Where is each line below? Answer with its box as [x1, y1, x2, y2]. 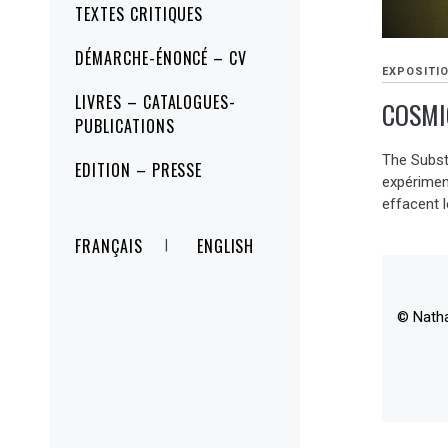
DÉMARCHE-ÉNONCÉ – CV [75, 46, 248, 70]
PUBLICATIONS [75, 114, 175, 138]
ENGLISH [196, 234, 255, 258]
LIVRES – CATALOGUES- [75, 90, 237, 114]
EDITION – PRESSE [75, 158, 203, 182]
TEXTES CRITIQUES [75, 2, 204, 26]
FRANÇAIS [75, 234, 143, 258]
